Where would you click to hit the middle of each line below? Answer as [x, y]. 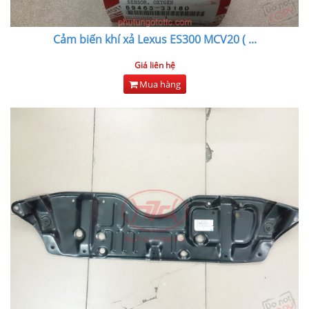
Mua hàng [159, 84]
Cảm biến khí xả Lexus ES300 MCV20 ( [149, 40]
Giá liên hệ [154, 66]
